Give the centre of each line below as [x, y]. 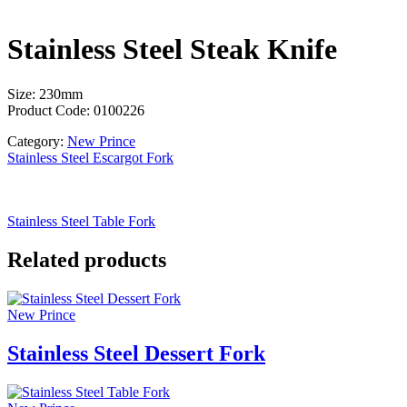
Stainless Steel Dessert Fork [136, 353]
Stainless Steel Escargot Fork [90, 157]
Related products [87, 259]
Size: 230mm [45, 94]
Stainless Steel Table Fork [81, 221]
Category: [37, 141]
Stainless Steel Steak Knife [172, 50]
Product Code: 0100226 [76, 110]
